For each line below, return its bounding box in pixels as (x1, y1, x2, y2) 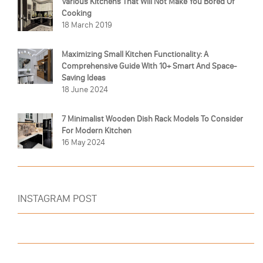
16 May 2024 (62, 137, 105, 147)
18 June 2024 (62, 84, 108, 95)
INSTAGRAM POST (18, 191, 97, 205)
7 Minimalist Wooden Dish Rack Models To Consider (62, 113, 243, 124)
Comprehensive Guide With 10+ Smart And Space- (62, 60, 237, 71)
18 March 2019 (62, 19, 112, 30)
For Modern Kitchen (62, 125, 131, 136)
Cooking (62, 8, 92, 18)
